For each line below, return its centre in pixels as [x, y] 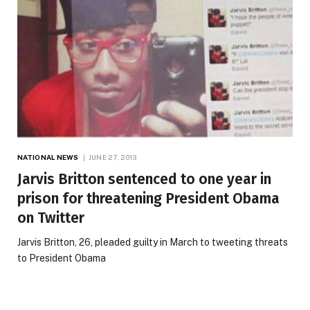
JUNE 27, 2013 [112, 157]
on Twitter [51, 218]
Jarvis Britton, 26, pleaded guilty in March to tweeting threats [153, 242]
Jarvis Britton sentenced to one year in [144, 179]
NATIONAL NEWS [48, 157]
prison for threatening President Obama [148, 198]
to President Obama [62, 258]
